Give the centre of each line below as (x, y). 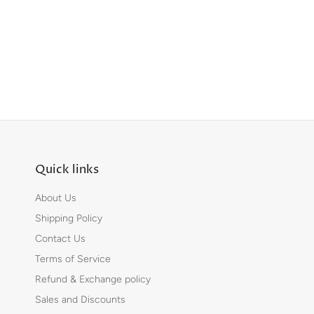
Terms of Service (73, 259)
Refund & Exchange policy (93, 280)
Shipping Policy (69, 219)
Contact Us (60, 239)
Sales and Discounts (80, 300)
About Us (56, 198)
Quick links (67, 170)
